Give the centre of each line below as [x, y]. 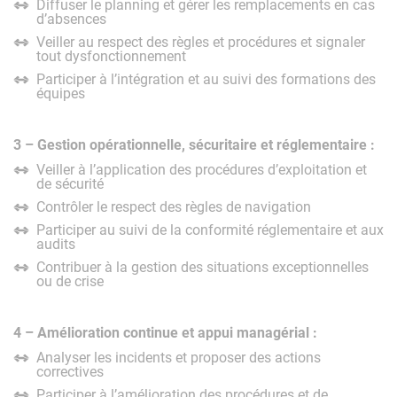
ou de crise [70, 280]
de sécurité [70, 183]
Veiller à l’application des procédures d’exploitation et [202, 168]
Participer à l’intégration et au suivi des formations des [206, 78]
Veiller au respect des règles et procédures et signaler [201, 41]
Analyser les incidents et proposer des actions [179, 356]
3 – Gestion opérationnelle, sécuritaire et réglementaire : [194, 144]
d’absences [71, 18]
